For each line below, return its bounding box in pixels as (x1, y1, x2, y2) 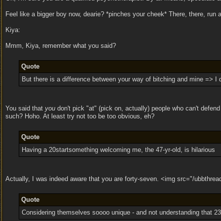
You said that (5, 105, 45, 112)
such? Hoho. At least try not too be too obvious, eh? (5, 112, 154, 120)
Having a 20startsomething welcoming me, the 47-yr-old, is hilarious (21, 146, 215, 153)
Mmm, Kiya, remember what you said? (5, 42, 116, 49)
